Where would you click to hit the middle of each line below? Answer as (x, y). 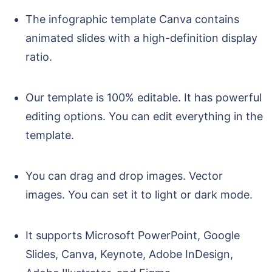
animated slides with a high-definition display (141, 38)
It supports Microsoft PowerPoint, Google (133, 236)
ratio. (40, 57)
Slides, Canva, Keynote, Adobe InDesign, (129, 254)
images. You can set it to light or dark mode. (139, 195)
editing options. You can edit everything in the (144, 117)
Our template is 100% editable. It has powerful (144, 98)
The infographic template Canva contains (132, 19)
